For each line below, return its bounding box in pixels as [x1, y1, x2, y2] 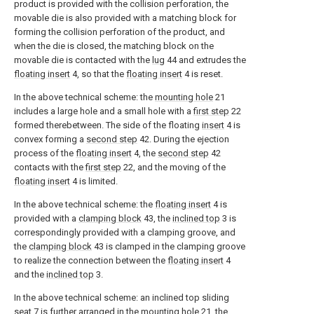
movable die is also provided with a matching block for [14, 13, 236, 23]
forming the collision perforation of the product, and [14, 27, 225, 37]
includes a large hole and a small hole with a [14, 106, 193, 116]
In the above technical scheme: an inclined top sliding [14, 292, 229, 303]
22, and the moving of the [121, 162, 226, 172]
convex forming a [14, 134, 86, 144]
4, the [132, 148, 158, 158]
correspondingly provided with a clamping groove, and [14, 227, 235, 238]
